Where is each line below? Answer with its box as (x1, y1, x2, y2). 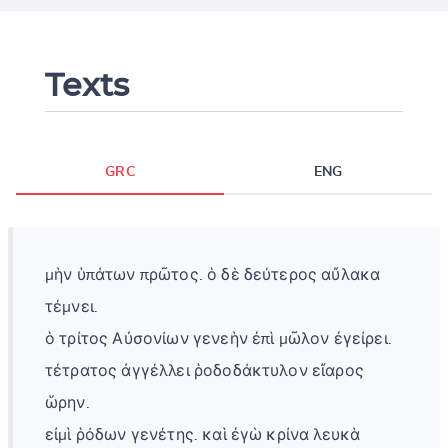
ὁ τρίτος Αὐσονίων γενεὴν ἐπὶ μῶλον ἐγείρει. (45, 330, 392, 347)
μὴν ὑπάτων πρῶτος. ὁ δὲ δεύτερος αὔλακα (45, 266, 381, 283)
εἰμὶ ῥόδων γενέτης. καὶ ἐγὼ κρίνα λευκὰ (45, 426, 361, 443)
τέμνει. (45, 298, 99, 315)
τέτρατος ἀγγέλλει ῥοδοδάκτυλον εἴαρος (45, 362, 364, 379)
